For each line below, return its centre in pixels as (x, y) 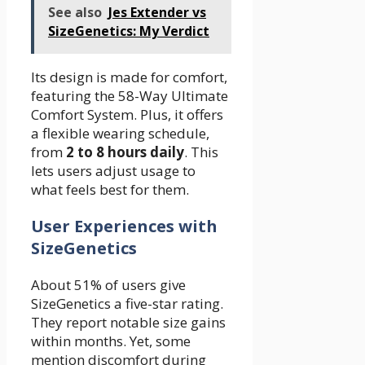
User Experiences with (124, 226)
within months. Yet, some (111, 341)
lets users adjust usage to (113, 171)
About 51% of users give (108, 285)
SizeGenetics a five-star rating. (127, 304)
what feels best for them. (110, 190)
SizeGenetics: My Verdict (129, 31)
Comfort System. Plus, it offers (127, 115)
